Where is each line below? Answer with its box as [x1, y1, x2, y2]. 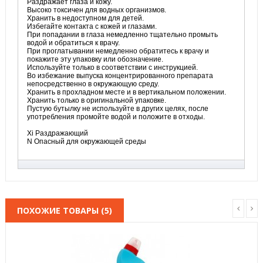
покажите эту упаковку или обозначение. [27, 55, 163, 63]
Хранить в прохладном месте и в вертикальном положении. [27, 87, 226, 96]
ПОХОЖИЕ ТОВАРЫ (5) [17, 204, 112, 216]
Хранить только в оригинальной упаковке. [27, 96, 166, 104]
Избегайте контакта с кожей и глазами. [27, 22, 157, 31]
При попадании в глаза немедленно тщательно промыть [27, 30, 218, 39]
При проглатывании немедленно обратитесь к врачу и [27, 46, 209, 55]
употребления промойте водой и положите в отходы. [27, 112, 205, 121]
